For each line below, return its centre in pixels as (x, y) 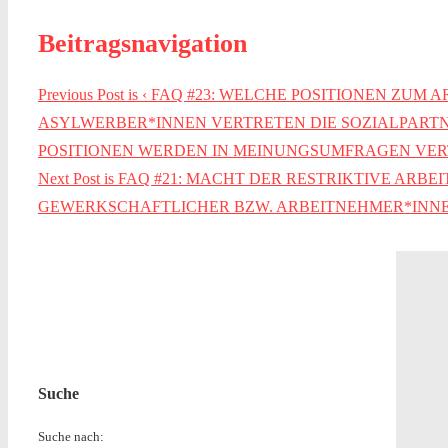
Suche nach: (71, 436)
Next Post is (78, 179)
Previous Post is (90, 95)
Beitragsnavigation (142, 43)
